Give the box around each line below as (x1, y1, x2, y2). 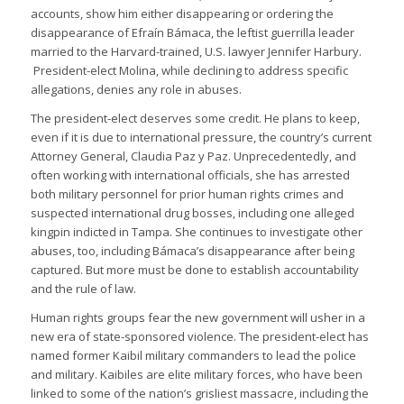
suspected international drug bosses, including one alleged (30, 205, 354, 222)
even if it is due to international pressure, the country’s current (30, 129, 372, 146)
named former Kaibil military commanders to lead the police (30, 347, 356, 364)
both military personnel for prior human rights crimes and (30, 186, 344, 203)
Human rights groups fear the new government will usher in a (30, 309, 365, 326)
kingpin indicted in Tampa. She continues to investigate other (30, 224, 363, 241)
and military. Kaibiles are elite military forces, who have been (30, 366, 363, 383)
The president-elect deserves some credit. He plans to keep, (30, 110, 360, 127)
